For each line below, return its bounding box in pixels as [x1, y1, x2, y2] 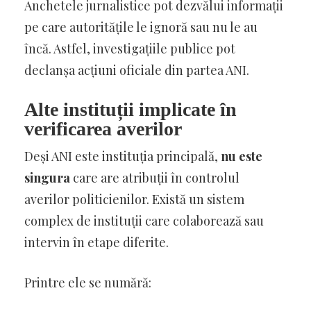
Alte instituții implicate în [24, 98, 237, 120]
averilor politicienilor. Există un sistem [24, 190, 244, 208]
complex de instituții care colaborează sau [24, 212, 264, 229]
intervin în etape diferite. [24, 233, 169, 251]
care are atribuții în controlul [70, 169, 239, 186]
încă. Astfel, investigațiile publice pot [24, 40, 235, 57]
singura [24, 169, 70, 186]
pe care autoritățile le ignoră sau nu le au [24, 18, 258, 35]
